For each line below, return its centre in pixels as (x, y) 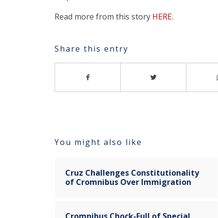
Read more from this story (103, 16)
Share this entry (91, 48)
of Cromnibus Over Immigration (128, 182)
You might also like (98, 142)
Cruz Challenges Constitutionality (132, 173)
